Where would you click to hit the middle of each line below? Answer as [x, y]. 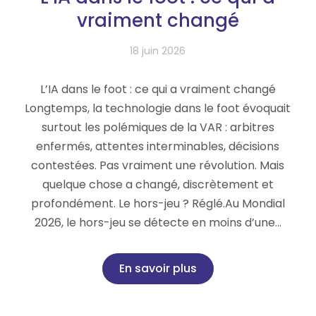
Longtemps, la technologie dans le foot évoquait [158, 109]
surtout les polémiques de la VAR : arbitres [158, 128]
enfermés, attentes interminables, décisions [158, 147]
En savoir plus [158, 269]
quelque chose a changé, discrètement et [158, 185]
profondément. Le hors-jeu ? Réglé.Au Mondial [158, 204]
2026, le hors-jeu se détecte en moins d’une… [158, 223]
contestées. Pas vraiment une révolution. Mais [158, 166]
